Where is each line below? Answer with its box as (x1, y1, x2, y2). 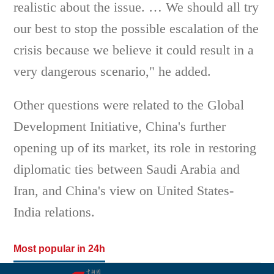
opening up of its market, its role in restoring (13, 140, 257, 155)
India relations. (13, 204, 95, 220)
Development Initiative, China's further (13, 119, 226, 134)
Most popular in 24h (13, 243, 106, 254)
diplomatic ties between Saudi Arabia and (13, 161, 240, 177)
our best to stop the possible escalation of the (13, 21, 259, 36)
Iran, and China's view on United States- (13, 183, 234, 198)
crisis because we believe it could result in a (13, 42, 254, 57)
